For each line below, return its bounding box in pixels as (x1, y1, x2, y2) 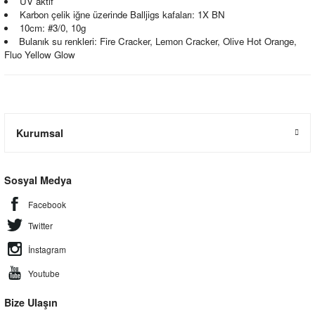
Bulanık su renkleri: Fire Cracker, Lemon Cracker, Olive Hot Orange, (18, 34, 297, 48)
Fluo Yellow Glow (4, 48, 75, 61)
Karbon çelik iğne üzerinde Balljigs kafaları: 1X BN (19, 8, 225, 21)
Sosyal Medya (4, 173, 72, 187)
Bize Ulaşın (4, 295, 58, 309)
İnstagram (28, 243, 66, 255)
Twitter (28, 219, 53, 231)
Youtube (28, 266, 60, 279)
